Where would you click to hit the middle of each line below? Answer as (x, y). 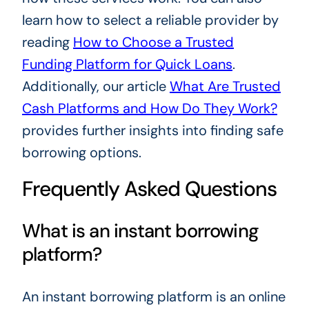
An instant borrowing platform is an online (153, 296)
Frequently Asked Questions (149, 189)
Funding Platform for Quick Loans (127, 64)
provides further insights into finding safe (152, 131)
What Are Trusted (225, 87)
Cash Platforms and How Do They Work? (149, 109)
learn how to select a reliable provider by (150, 20)
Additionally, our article (96, 87)
